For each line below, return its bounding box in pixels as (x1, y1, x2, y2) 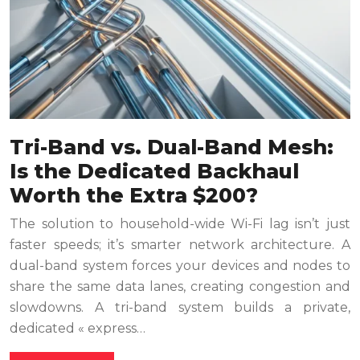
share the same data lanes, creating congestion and (10, 279, 350, 295)
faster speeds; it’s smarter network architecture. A (10, 237, 350, 253)
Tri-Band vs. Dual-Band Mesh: (10, 135, 333, 160)
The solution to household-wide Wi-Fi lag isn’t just (10, 216, 350, 232)
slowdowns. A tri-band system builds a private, (10, 300, 350, 316)
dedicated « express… (10, 321, 145, 337)
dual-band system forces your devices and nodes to (10, 258, 350, 274)
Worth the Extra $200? (10, 183, 258, 208)
